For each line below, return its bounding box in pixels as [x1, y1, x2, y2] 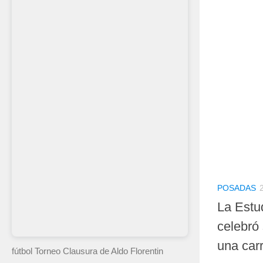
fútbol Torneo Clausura [12, 246, 97, 257]
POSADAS [217, 183, 256, 193]
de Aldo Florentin [97, 246, 163, 257]
